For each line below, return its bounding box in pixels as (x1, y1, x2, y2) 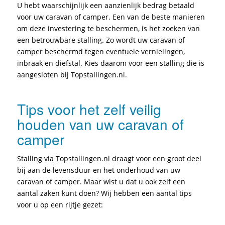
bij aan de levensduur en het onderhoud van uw (17, 165, 180, 175)
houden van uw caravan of (17, 114, 184, 135)
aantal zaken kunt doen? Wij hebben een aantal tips (17, 188, 192, 198)
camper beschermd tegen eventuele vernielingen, (17, 47, 185, 57)
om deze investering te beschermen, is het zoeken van (17, 24, 200, 34)
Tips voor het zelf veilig (17, 99, 161, 120)
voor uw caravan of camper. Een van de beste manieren (17, 12, 205, 22)
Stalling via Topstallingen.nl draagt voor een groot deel (17, 154, 201, 164)
